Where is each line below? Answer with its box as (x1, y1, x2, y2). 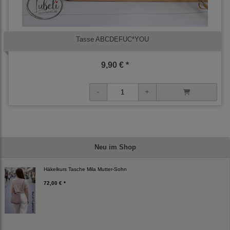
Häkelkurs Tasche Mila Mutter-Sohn (44, 166, 127, 172)
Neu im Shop (94, 143, 136, 151)
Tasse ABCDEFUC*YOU (76, 35, 149, 44)
